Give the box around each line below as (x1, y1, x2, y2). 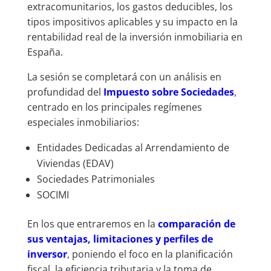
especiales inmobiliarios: (27, 115, 139, 129)
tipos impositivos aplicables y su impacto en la (27, 15, 238, 28)
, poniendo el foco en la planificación (67, 247, 233, 261)
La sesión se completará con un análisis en (27, 70, 221, 83)
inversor (27, 247, 67, 261)
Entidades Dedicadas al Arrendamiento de (36, 140, 229, 154)
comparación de (157, 217, 235, 230)
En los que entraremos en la (27, 217, 158, 230)
